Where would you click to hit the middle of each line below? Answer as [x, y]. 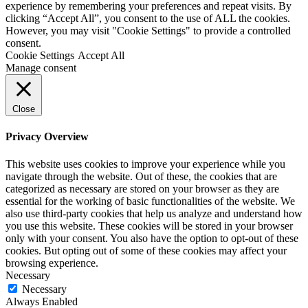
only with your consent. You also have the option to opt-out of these [152, 238]
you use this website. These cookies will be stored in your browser [149, 225]
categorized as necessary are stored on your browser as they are [142, 188]
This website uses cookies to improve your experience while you [145, 164]
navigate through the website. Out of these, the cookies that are [141, 176]
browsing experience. [52, 263]
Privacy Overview [47, 137]
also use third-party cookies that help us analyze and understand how [154, 213]
